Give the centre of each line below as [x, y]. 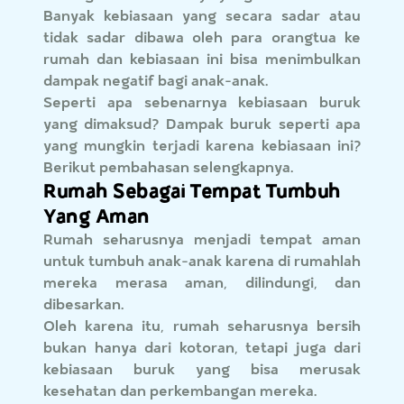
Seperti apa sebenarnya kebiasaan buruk [202, 102]
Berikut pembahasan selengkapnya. [169, 167]
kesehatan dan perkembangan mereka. [180, 390]
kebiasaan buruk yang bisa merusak [202, 369]
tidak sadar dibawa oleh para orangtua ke [202, 37]
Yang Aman [96, 216]
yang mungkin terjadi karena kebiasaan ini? [202, 145]
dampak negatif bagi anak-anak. [156, 80]
